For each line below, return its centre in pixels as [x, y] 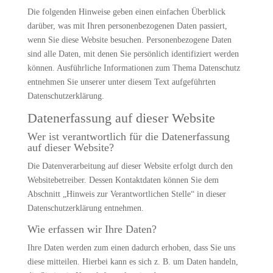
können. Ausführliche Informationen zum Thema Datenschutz [133, 68]
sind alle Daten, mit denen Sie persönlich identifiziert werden [133, 54]
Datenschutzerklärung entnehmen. [85, 208]
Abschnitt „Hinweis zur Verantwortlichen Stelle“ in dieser [126, 194]
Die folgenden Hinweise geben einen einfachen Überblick [126, 12]
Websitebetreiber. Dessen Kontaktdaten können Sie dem [123, 180]
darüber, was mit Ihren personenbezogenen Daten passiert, [127, 26]
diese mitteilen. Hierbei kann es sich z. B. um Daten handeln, [133, 262]
